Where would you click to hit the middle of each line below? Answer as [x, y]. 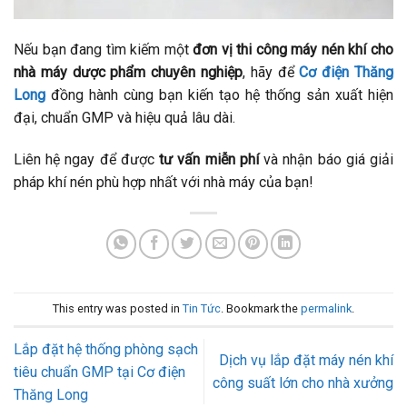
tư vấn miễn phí [209, 159]
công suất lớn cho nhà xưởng [303, 383]
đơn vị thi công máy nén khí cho [293, 49]
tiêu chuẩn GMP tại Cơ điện [99, 372]
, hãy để [271, 72]
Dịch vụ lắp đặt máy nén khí [306, 361]
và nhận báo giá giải [326, 159]
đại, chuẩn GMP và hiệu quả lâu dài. [124, 117]
